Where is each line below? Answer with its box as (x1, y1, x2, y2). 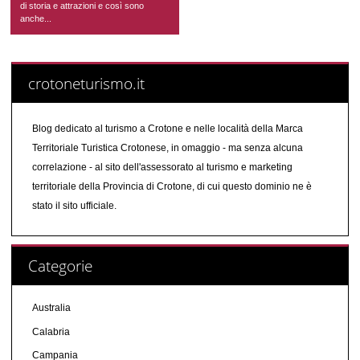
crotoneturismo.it (27, 72, 145, 94)
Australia (31, 302, 71, 313)
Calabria (31, 325, 70, 337)
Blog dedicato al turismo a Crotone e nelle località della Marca (31, 122, 303, 134)
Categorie (27, 255, 92, 276)
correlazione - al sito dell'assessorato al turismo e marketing (31, 161, 292, 173)
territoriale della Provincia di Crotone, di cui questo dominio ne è (31, 180, 312, 192)
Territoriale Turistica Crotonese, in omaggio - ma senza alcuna (31, 141, 303, 153)
